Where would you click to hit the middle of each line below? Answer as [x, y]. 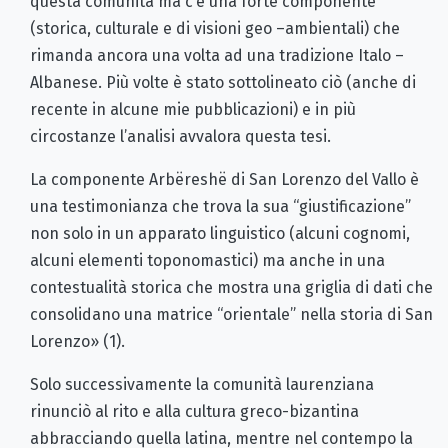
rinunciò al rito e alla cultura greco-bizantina [194, 411]
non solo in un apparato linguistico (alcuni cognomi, [220, 233]
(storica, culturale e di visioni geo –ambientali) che [215, 28]
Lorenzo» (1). [77, 341]
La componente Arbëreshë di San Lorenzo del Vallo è [224, 179]
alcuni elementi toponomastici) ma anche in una [207, 260]
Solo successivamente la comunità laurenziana [202, 384]
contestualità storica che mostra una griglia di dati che [231, 287]
